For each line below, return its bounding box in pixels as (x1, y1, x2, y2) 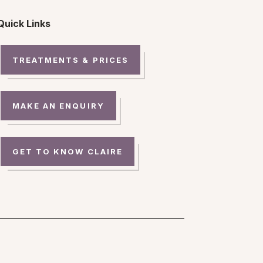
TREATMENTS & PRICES (12, 55, 129, 65)
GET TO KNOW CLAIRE (12, 147, 123, 157)
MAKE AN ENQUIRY (12, 101, 104, 111)
